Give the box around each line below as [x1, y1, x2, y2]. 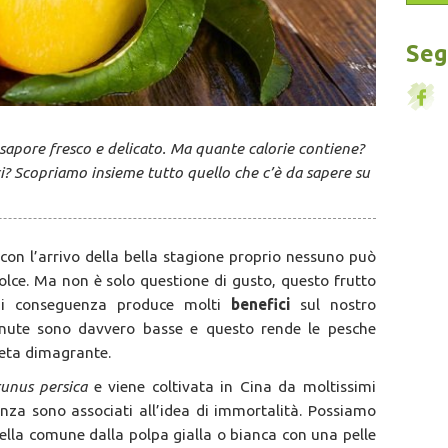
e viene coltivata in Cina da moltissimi [93, 377, 376, 396]
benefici [230, 295, 300, 314]
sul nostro [299, 295, 376, 314]
